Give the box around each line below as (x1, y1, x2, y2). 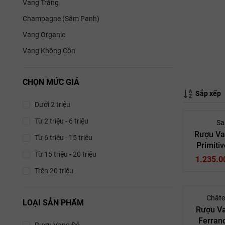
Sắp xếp (193, 89, 221, 97)
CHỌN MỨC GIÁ (23, 77, 79, 87)
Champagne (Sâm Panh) (23, 14, 99, 23)
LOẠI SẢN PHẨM (23, 197, 84, 207)
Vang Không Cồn (23, 46, 75, 55)
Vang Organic (23, 30, 65, 39)
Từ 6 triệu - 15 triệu (35, 133, 92, 142)
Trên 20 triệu (35, 166, 73, 175)
